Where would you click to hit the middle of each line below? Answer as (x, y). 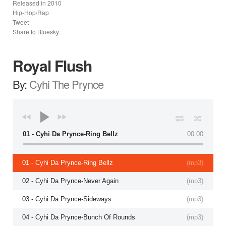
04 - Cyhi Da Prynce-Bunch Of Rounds (79, 217)
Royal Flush (52, 65)
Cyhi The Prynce (66, 84)
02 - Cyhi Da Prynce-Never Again (70, 181)
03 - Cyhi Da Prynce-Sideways (67, 199)
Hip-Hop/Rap (31, 12)
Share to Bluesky (36, 31)
